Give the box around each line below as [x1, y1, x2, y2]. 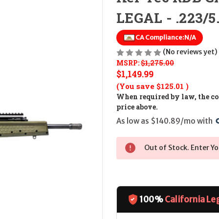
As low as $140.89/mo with [116, 116, 214, 126]
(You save [116, 81, 154, 91]
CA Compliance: [135, 34, 185, 42]
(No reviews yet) [163, 47, 218, 57]
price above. [116, 102, 158, 111]
